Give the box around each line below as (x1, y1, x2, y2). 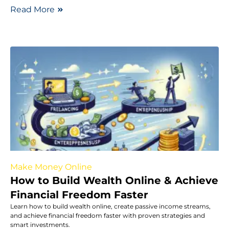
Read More (10, 4, 55, 14)
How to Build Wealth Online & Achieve (10, 174, 218, 187)
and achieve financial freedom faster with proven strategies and (10, 211, 205, 219)
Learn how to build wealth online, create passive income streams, (10, 202, 211, 210)
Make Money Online (10, 162, 92, 172)
